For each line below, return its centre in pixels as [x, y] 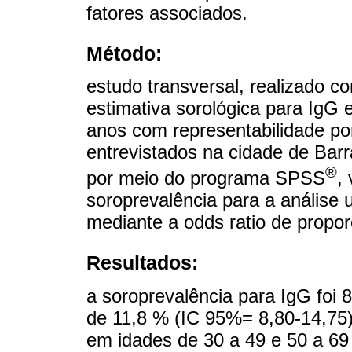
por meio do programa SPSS [206, 178]
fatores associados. [167, 13]
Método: [124, 53]
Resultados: [142, 263]
